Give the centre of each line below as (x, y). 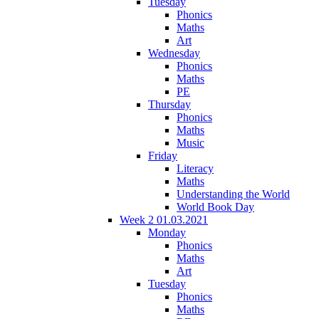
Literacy (195, 168)
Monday (167, 232)
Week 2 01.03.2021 (164, 219)
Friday (163, 155)
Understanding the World (233, 194)
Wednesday (174, 53)
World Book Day (215, 206)
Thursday (169, 104)
